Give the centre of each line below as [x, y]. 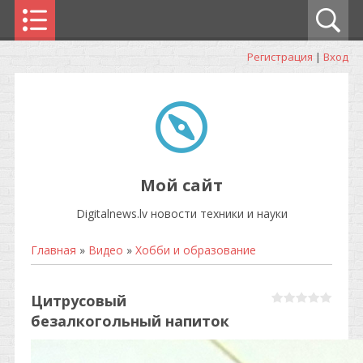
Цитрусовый [79, 301]
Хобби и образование [196, 250]
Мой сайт [181, 185]
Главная [53, 250]
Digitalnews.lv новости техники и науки [181, 214]
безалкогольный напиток [130, 321]
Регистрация [280, 57]
